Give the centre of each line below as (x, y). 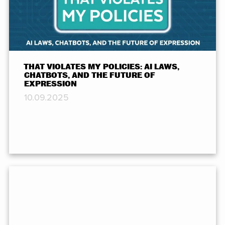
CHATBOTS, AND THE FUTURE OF (89, 76)
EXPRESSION (50, 84)
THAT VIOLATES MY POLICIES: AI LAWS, (102, 67)
